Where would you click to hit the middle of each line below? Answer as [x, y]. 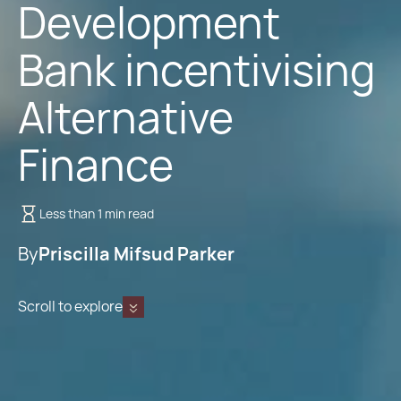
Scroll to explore [70, 307]
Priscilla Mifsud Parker [137, 254]
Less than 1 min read [97, 213]
